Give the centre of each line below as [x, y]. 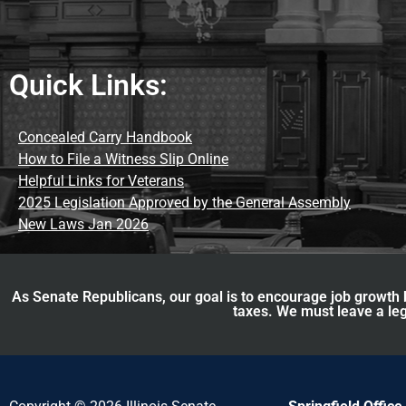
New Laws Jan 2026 [83, 224]
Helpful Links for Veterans [101, 180]
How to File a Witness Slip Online [123, 159]
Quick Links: [88, 85]
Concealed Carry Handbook [105, 137]
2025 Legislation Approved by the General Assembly [184, 202]
